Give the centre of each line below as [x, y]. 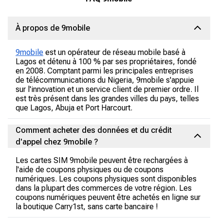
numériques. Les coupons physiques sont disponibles [106, 179]
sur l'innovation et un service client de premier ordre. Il [107, 89]
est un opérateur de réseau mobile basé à [114, 52]
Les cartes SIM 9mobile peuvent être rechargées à [102, 160]
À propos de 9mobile [53, 28]
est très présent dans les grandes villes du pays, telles [107, 99]
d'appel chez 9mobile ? [57, 142]
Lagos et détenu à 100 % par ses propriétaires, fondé [106, 62]
